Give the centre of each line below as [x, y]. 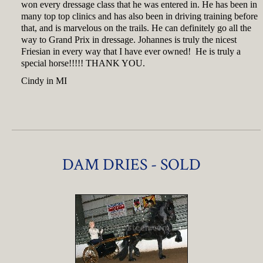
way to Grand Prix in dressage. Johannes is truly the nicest [129, 40]
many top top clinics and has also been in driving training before [139, 16]
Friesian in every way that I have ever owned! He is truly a [131, 51]
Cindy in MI [44, 81]
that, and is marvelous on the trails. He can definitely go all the [136, 28]
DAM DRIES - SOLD [131, 165]
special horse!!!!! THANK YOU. [83, 63]
